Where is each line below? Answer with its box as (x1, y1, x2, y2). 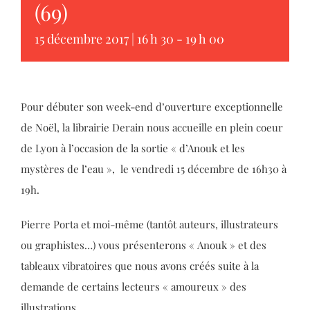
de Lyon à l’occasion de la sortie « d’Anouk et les (21, 141, 245, 156)
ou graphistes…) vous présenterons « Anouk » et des (21, 238, 266, 253)
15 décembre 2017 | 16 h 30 (35, 30, 174, 48)
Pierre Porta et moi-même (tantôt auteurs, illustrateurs (21, 217, 278, 232)
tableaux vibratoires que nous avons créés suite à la (21, 259, 259, 273)
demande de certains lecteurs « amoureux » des (21, 280, 246, 294)
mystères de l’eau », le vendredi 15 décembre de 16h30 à (21, 162, 286, 176)
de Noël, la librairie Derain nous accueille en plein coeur (21, 120, 283, 135)
